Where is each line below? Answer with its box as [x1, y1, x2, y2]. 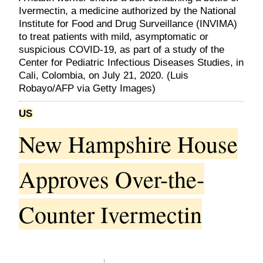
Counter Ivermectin [19, 198, 202, 230]
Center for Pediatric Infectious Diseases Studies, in [19, 57, 244, 69]
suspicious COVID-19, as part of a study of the [19, 44, 224, 56]
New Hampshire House [19, 128, 238, 160]
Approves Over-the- [19, 163, 204, 195]
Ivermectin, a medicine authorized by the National [19, 5, 236, 17]
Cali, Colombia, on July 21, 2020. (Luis [19, 70, 188, 82]
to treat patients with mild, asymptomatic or [19, 31, 208, 43]
